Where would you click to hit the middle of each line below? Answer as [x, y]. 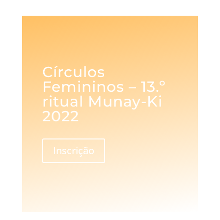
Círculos [74, 72]
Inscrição [74, 150]
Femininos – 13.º [104, 86]
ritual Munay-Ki [103, 101]
